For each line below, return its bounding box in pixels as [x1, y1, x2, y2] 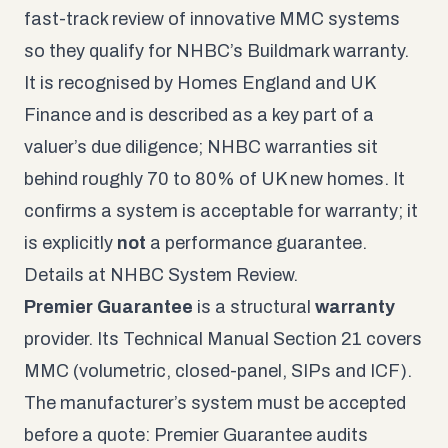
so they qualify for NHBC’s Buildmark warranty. [24, 40, 409, 61]
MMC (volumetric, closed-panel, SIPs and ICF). [24, 360, 412, 381]
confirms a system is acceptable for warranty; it [24, 200, 418, 221]
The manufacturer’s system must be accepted [24, 392, 406, 413]
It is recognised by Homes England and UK [24, 72, 375, 93]
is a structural [193, 296, 315, 317]
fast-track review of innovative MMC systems [24, 8, 400, 29]
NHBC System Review [110, 264, 293, 285]
